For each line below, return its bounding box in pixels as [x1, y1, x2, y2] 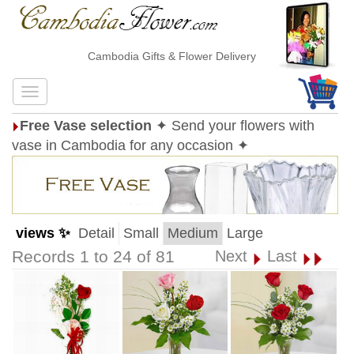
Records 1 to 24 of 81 [12, 247, 175, 266]
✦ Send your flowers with [156, 118, 314, 134]
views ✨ [16, 225, 70, 241]
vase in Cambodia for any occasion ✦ [12, 137, 249, 153]
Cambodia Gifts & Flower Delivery [73, 50, 243, 62]
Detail [78, 225, 115, 241]
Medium [168, 225, 218, 241]
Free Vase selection [20, 118, 152, 134]
